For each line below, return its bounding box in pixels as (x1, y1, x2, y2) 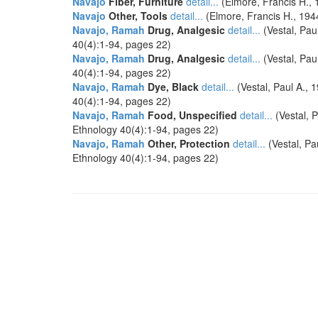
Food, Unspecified (145, 108, 237, 122)
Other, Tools (106, 9, 168, 23)
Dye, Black (145, 79, 199, 94)
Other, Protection (145, 136, 230, 150)
